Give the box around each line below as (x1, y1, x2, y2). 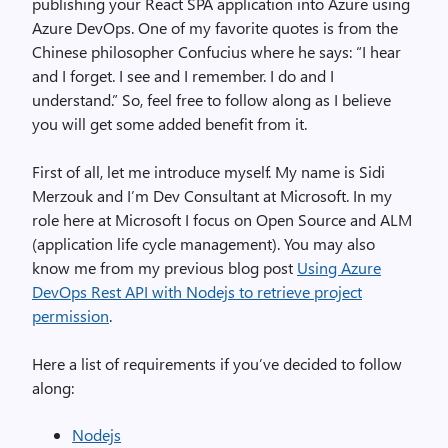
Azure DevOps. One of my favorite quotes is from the (32, 17, 398, 38)
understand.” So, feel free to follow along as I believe (32, 89, 391, 110)
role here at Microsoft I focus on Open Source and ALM (32, 209, 412, 230)
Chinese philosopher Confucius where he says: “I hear (32, 41, 401, 62)
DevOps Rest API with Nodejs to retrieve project (32, 281, 362, 302)
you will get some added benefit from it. (32, 113, 307, 134)
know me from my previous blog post (32, 257, 297, 278)
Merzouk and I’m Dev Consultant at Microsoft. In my (32, 185, 392, 206)
